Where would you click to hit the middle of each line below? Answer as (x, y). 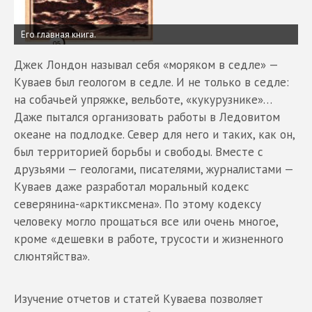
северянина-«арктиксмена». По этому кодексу (138, 204)
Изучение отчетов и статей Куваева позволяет (139, 298)
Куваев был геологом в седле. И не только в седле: (151, 82)
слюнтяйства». (52, 256)
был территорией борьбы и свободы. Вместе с (139, 151)
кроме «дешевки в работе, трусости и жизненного (149, 239)
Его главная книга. (58, 34)
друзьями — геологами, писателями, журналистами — (154, 169)
